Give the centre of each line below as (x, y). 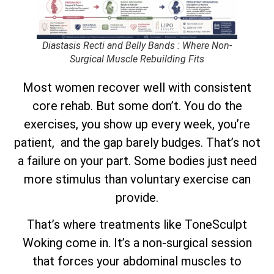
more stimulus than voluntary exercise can (137, 179)
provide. (137, 197)
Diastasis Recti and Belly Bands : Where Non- (137, 45)
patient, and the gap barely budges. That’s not (137, 142)
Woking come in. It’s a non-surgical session (137, 243)
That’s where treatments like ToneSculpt (137, 225)
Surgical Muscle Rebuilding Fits (137, 59)
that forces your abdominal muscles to (137, 261)
